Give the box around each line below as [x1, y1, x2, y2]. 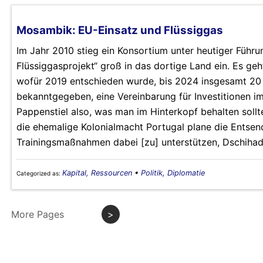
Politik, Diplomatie [141, 168, 205, 177]
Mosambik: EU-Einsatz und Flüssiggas [16, 23, 223, 37]
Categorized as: [16, 169, 62, 177]
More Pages [11, 208, 64, 220]
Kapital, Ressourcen [62, 168, 132, 177]
